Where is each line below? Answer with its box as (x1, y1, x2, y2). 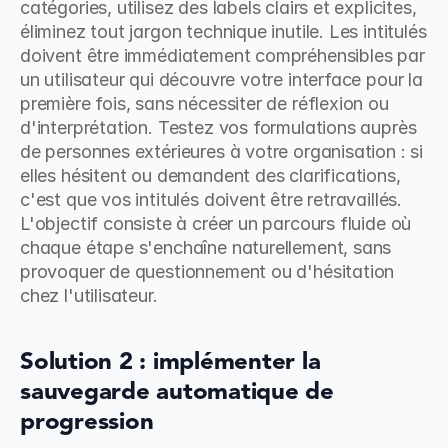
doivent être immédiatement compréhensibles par (20, 45, 425, 66)
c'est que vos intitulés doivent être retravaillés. (20, 189, 403, 210)
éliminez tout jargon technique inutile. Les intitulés (20, 21, 427, 42)
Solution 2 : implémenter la (20, 351, 321, 375)
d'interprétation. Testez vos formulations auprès (20, 117, 417, 138)
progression (20, 411, 154, 435)
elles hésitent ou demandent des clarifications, (20, 165, 401, 186)
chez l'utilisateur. (20, 285, 158, 306)
